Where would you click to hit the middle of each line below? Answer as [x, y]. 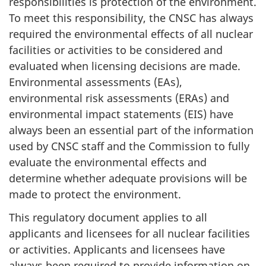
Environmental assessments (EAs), [96, 82]
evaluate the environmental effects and [108, 162]
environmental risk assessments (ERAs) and [119, 98]
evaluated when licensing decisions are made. [125, 66]
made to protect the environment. [95, 194]
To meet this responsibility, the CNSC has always [131, 18]
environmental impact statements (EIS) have [121, 114]
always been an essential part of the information [131, 130]
